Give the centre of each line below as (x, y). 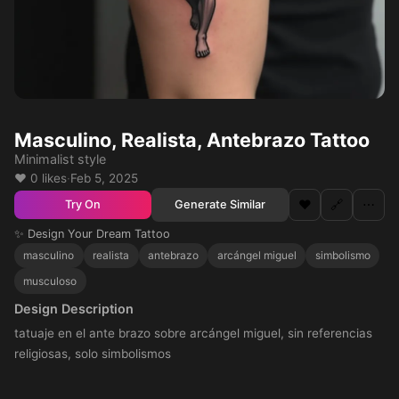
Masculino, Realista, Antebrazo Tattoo (192, 140)
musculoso (50, 281)
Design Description (74, 308)
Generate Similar (220, 204)
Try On (83, 205)
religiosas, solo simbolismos (93, 353)
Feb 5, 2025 (104, 178)
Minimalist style (60, 159)
